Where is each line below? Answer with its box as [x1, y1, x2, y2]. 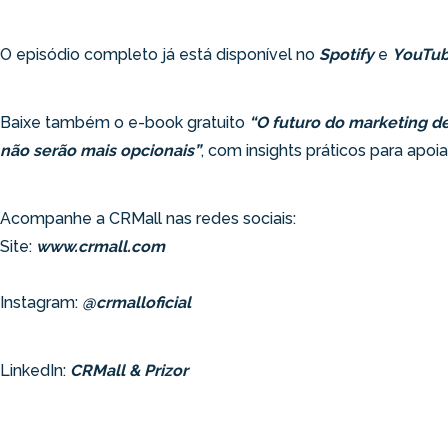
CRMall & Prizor [70, 361, 188, 381]
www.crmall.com [36, 237, 165, 257]
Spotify [319, 45, 374, 65]
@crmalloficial [82, 293, 191, 313]
